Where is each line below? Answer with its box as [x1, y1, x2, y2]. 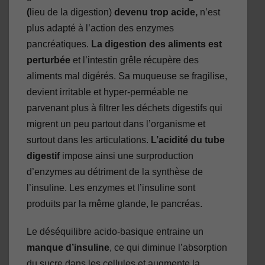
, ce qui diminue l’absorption [109, 243, 227, 253]
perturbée [27, 55, 70, 66]
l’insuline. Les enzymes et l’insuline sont [27, 183, 195, 193]
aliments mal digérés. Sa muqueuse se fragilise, [27, 71, 227, 82]
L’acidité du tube [151, 135, 225, 146]
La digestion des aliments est [91, 39, 222, 50]
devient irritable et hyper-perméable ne [27, 87, 188, 98]
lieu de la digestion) [30, 7, 112, 18]
